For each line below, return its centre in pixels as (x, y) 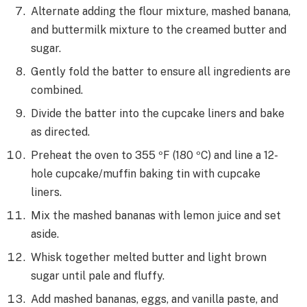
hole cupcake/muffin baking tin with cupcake (146, 174)
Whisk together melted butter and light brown (149, 258)
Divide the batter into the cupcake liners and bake (158, 114)
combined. (57, 90)
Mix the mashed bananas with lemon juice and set (156, 216)
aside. (45, 234)
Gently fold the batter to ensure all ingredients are (161, 72)
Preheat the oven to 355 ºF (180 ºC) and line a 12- (155, 156)
